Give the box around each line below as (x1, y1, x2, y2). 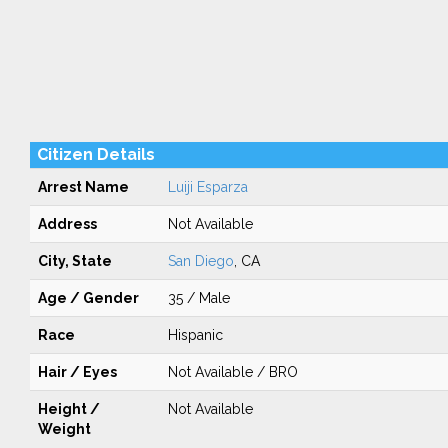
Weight (37, 421, 91, 437)
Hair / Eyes (37, 364, 117, 380)
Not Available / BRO (167, 364, 298, 380)
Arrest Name (37, 179, 129, 195)
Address (37, 216, 97, 232)
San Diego (167, 253, 234, 269)
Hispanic (167, 327, 223, 343)
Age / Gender (37, 290, 139, 306)
